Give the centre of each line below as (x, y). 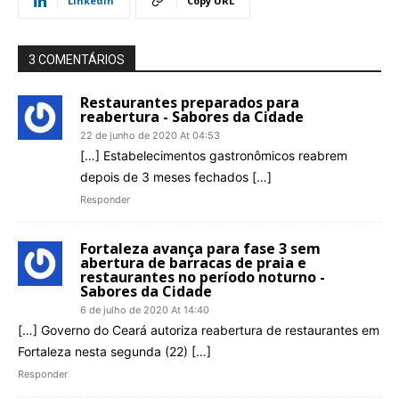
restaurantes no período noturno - (203, 277)
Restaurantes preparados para (190, 103)
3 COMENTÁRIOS (77, 60)
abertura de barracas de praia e (193, 263)
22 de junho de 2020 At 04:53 (150, 136)
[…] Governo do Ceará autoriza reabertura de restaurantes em (199, 330)
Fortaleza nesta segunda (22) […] (114, 352)
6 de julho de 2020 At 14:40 (145, 310)
